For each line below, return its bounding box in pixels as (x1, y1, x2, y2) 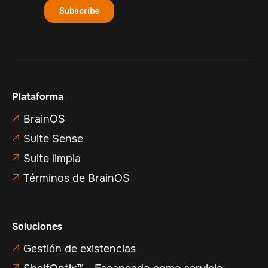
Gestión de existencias (23, 242, 136, 256)
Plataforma (12, 90, 63, 103)
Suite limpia (23, 152, 81, 166)
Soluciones (12, 220, 62, 233)
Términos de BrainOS (23, 172, 130, 185)
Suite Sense (23, 132, 83, 146)
